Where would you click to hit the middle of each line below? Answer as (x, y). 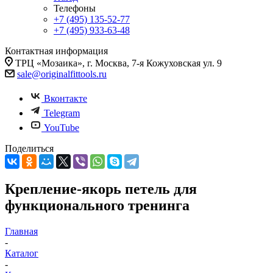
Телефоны (75, 8)
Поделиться (29, 148)
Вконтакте (66, 98)
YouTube (62, 128)
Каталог (22, 253)
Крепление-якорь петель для (101, 189)
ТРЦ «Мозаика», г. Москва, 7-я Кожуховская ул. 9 (119, 63)
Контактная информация (56, 51)
